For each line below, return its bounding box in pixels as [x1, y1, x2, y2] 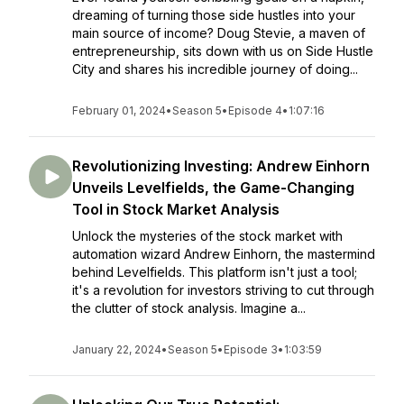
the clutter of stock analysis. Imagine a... [72, 300, 306, 316]
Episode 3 [224, 343, 278, 356]
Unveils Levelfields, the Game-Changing [72, 179, 354, 197]
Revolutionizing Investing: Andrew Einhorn [72, 157, 370, 175]
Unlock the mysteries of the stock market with [72, 228, 343, 243]
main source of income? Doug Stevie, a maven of [72, 25, 365, 41]
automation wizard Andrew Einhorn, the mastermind [72, 246, 375, 262]
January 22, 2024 [72, 343, 161, 356]
